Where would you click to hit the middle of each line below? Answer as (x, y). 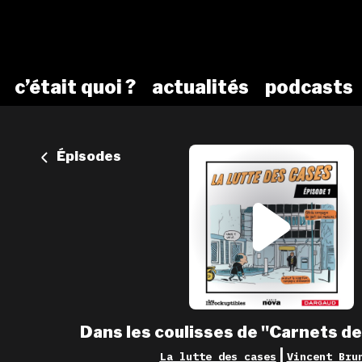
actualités (200, 88)
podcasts (309, 88)
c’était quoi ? (75, 88)
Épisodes (89, 156)
